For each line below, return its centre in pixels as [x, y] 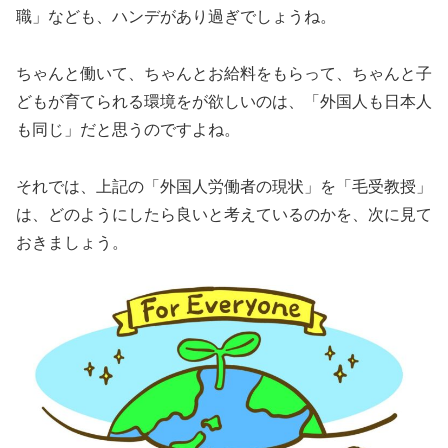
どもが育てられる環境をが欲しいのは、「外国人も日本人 [224, 101]
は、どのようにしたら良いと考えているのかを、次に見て [224, 214]
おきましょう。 [72, 242]
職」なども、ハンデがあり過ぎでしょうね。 [176, 16]
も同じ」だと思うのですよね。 [128, 129]
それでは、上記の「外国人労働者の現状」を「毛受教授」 [224, 186]
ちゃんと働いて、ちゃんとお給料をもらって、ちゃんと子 [224, 73]
